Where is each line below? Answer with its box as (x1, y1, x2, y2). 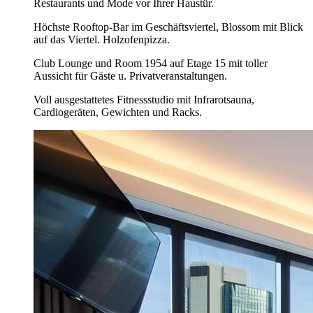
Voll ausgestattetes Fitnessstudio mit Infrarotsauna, (34, 94, 254, 106)
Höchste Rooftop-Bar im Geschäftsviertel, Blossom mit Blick (34, 21, 303, 34)
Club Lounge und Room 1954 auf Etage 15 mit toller (34, 57, 268, 70)
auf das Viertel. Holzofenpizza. (34, 34, 170, 46)
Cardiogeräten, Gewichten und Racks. (34, 106, 202, 119)
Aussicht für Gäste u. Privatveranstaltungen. (34, 70, 227, 82)
